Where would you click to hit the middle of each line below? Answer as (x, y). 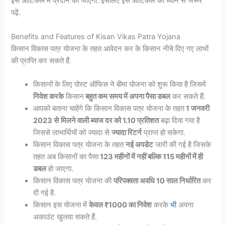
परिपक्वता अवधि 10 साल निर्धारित (157, 181)
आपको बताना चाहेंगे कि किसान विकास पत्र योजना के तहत (109, 109)
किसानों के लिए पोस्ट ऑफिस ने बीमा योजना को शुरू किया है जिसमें (120, 85)
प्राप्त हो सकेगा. (164, 133)
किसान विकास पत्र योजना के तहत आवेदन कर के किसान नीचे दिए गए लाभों (110, 48)
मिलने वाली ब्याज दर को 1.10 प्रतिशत (110, 121)
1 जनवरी (197, 109)
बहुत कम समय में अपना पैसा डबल (127, 97)
